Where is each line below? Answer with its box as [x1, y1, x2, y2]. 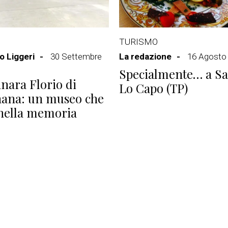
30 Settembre [50, 51, 102, 62]
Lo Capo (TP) [119, 80, 188, 96]
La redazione [119, 51, 172, 62]
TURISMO [119, 37, 158, 47]
